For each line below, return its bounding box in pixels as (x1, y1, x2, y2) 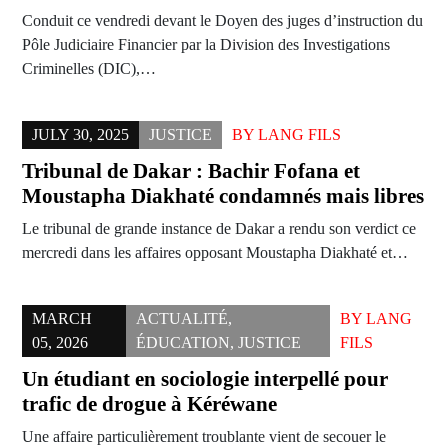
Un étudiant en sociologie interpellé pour (22, 367, 388, 392)
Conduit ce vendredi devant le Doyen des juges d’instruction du (22, 12, 423, 30)
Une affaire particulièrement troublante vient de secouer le (22, 428, 386, 446)
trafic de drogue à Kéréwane (22, 392, 277, 417)
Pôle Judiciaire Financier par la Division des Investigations (22, 36, 390, 54)
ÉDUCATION (135, 334, 230, 352)
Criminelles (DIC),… (22, 60, 156, 78)
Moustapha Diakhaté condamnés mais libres (22, 184, 424, 209)
